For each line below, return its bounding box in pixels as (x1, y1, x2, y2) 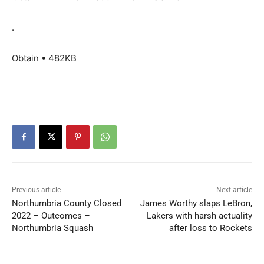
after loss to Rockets (169, 223, 252, 234)
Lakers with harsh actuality (146, 210, 252, 222)
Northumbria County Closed (12, 198, 121, 209)
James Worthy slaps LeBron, (140, 198, 252, 209)
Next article (216, 186, 252, 194)
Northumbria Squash (12, 223, 93, 234)
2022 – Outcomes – (12, 210, 90, 222)
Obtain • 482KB (12, 52, 77, 64)
